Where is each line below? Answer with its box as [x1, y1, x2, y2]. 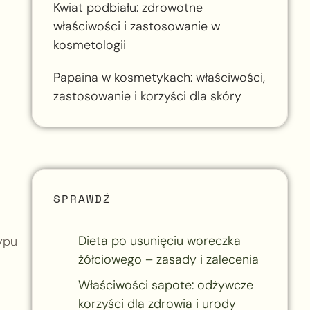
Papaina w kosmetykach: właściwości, [53, 69, 265, 86]
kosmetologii [53, 36, 126, 53]
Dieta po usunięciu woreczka [77, 232, 241, 249]
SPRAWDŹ [53, 190, 111, 207]
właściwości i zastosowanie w [53, 17, 220, 35]
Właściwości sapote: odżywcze [77, 276, 253, 293]
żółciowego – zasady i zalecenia [77, 250, 259, 268]
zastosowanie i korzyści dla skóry [53, 87, 241, 104]
